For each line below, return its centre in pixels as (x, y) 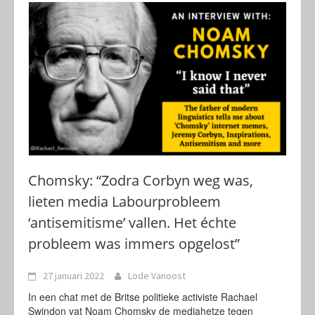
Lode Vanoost (157, 276)
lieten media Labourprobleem (124, 201)
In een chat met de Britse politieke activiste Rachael (143, 297)
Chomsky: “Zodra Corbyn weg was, (141, 180)
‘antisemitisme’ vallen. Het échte (132, 223)
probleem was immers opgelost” (134, 244)
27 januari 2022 (73, 276)
